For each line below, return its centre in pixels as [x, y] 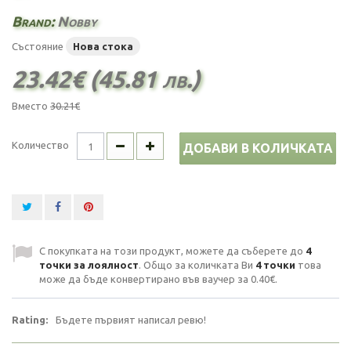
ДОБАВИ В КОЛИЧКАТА [258, 148]
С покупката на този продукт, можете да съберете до [172, 251]
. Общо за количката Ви [197, 265]
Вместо [31, 106]
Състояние [38, 46]
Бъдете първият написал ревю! [131, 320]
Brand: [34, 21]
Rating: [30, 320]
